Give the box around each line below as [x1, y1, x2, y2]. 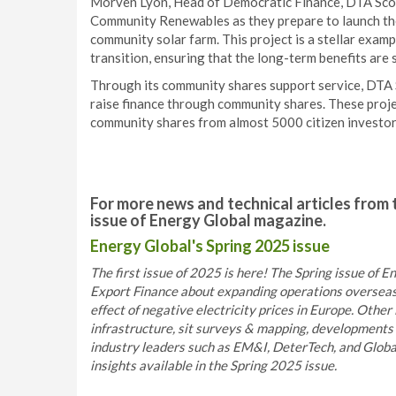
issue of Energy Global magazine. [90, 210, 326, 230]
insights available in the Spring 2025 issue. [90, 357, 337, 373]
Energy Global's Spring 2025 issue [90, 236, 330, 255]
